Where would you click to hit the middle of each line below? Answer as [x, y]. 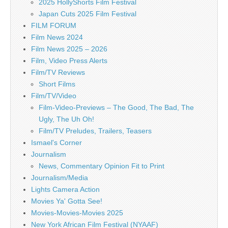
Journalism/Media [60, 178]
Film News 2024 [57, 37]
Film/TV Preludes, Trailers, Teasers [95, 131]
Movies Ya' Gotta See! [67, 201]
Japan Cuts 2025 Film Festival [88, 14]
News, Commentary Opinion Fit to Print [102, 166]
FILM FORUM [54, 26]
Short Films [57, 84]
